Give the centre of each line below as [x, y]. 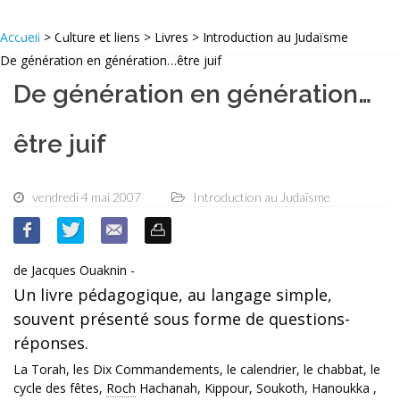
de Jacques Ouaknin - [74, 271]
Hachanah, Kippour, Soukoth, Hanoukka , [256, 388]
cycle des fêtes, [60, 388]
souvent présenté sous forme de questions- [182, 319]
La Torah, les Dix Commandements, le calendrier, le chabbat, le [197, 370]
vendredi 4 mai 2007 [87, 197]
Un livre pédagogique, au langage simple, [173, 295]
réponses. [51, 343]
